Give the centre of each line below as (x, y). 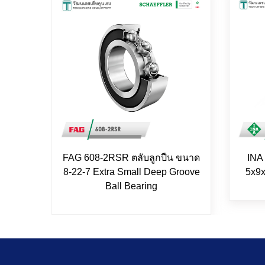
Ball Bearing (131, 186)
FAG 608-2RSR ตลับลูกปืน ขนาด (131, 157)
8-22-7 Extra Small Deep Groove (131, 172)
